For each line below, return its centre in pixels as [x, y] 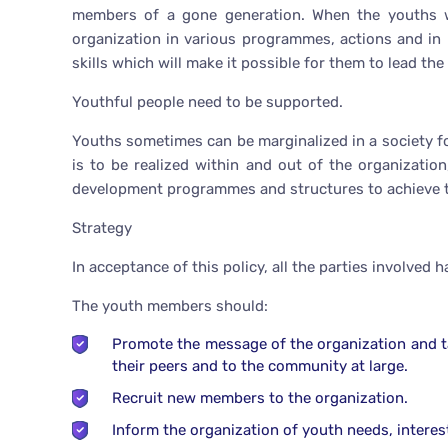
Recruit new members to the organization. [260, 398]
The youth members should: [170, 306]
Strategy [102, 228]
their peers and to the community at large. [260, 366]
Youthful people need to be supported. [207, 102]
